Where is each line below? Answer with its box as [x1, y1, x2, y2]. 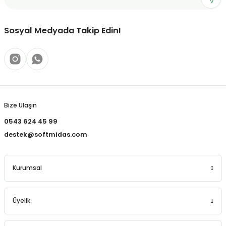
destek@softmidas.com [4, 130, 87, 139]
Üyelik [13, 197, 30, 205]
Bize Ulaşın [4, 101, 37, 109]
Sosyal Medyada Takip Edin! [4, 25, 121, 36]
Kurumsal [13, 164, 42, 172]
